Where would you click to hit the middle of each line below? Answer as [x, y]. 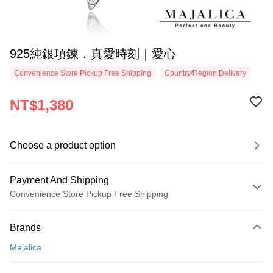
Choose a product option [63, 145]
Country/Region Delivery [205, 73]
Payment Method [48, 213]
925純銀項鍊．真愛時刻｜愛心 [93, 54]
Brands [25, 228]
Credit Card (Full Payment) [62, 232]
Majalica [26, 247]
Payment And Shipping [59, 180]
